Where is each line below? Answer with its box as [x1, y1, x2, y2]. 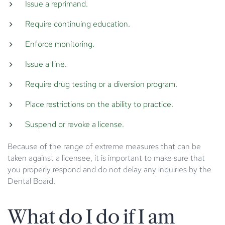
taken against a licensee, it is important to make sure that [8, 152, 205, 163]
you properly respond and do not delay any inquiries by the [8, 164, 211, 175]
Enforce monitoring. [25, 38, 94, 49]
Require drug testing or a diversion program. [25, 78, 177, 89]
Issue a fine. [25, 58, 67, 69]
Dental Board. [8, 175, 55, 186]
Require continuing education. [25, 18, 130, 29]
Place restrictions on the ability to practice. [25, 98, 173, 109]
